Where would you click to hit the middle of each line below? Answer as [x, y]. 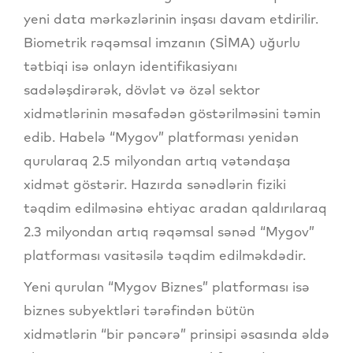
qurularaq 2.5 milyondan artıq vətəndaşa [157, 161]
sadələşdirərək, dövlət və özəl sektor [142, 90]
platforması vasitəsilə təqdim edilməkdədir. [165, 255]
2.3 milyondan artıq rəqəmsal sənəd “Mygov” [169, 232]
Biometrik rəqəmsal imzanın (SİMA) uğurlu [162, 43]
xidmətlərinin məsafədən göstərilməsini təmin [172, 113]
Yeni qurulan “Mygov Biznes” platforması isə [167, 287]
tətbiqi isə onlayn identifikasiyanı [130, 66]
